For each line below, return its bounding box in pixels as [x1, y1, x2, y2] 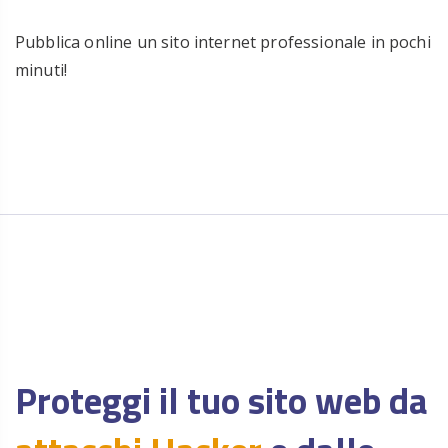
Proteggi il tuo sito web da [15, 372, 428, 428]
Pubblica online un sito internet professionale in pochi [15, 31, 431, 53]
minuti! [15, 59, 68, 81]
